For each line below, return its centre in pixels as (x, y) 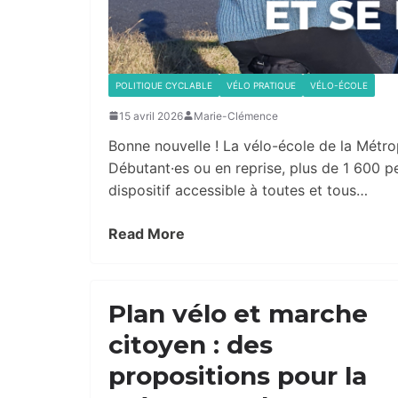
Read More (147, 233)
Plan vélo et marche (238, 313)
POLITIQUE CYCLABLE (164, 85)
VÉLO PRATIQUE (261, 85)
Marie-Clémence (236, 115)
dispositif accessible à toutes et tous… (238, 190)
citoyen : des (191, 344)
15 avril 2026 (151, 115)
